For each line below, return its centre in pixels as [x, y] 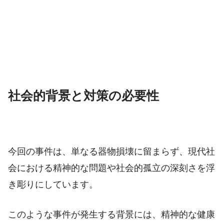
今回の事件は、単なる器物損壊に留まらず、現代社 [111, 152]
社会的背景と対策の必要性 [83, 95]
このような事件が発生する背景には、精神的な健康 [111, 214]
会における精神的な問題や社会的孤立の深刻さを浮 [111, 168]
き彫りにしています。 [53, 185]
